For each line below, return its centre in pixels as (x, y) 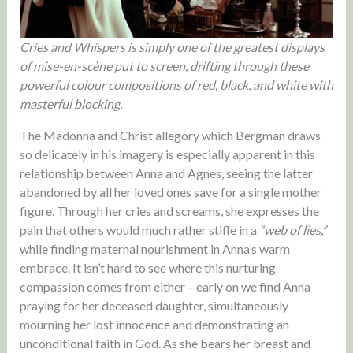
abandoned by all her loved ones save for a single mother (170, 191)
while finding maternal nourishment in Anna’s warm (154, 248)
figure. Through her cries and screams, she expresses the (169, 210)
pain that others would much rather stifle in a (139, 229)
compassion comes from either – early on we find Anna (165, 286)
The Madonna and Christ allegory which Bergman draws (170, 135)
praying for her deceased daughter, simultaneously (154, 305)
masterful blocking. (71, 103)
